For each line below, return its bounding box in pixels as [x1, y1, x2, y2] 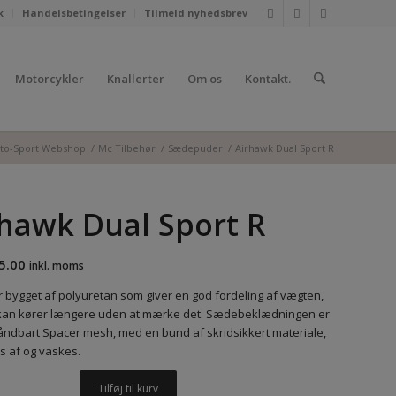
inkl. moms [29, 258, 84, 273]
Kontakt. [244, 71, 291, 87]
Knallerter [106, 71, 164, 87]
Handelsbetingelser [22, 6, 126, 19]
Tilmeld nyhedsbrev [144, 6, 247, 19]
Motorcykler [14, 71, 84, 87]
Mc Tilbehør [98, 141, 156, 155]
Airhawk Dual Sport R [235, 141, 334, 155]
